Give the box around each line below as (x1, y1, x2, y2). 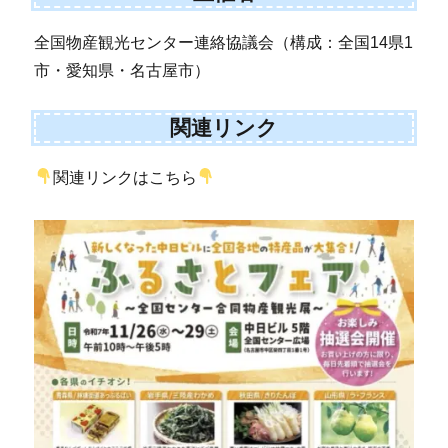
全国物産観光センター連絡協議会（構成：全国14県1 (34, 33, 414, 51)
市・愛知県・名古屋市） (34, 61, 211, 79)
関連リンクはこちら (52, 168, 197, 186)
